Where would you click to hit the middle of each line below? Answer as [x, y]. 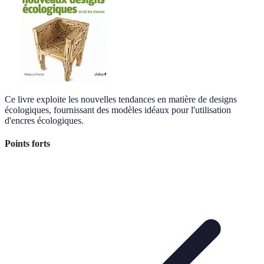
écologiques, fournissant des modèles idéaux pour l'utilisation [118, 110]
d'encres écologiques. [44, 120]
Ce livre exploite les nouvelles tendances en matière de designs [121, 99]
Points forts [27, 144]
